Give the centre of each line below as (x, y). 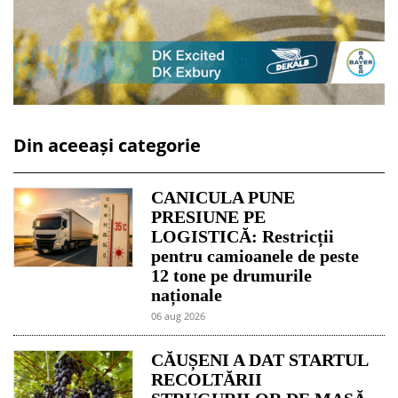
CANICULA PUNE (223, 197)
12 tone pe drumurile (232, 275)
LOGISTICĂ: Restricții (243, 236)
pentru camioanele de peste (255, 255)
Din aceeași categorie (107, 145)
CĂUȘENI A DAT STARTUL (260, 359)
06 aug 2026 (179, 315)
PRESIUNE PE (209, 216)
